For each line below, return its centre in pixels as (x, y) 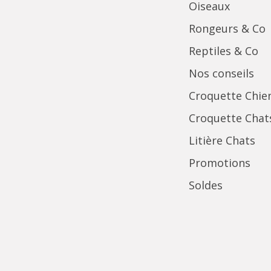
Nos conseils (221, 73)
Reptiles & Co (224, 51)
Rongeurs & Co (227, 28)
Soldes (206, 185)
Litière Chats (222, 140)
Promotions (220, 163)
